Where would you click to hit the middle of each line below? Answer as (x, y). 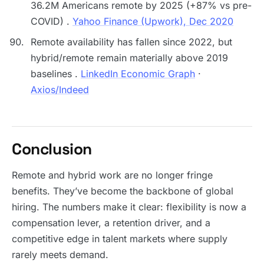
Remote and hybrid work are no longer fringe (112, 175)
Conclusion (52, 149)
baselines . (56, 74)
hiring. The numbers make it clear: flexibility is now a (129, 207)
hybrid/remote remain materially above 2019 (129, 58)
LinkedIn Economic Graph (138, 74)
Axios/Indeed (60, 90)
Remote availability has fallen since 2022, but (131, 42)
